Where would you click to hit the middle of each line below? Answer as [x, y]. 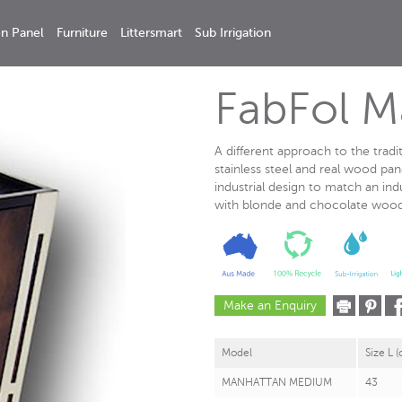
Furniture [82, 33]
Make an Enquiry [270, 305]
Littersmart [151, 33]
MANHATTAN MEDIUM [277, 382]
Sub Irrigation [232, 33]
